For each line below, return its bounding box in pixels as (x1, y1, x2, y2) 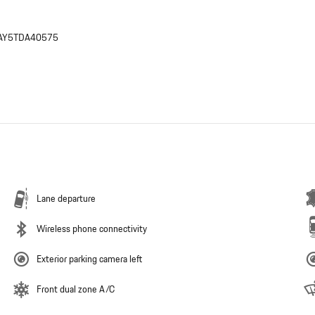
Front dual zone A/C (37, 282, 115, 297)
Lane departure (37, 191, 96, 206)
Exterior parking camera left (37, 252, 142, 266)
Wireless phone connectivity (37, 221, 147, 236)
